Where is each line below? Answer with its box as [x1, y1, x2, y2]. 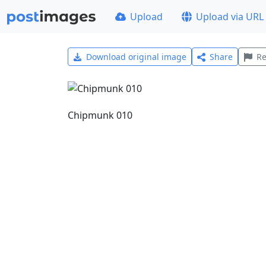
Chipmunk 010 [68, 108, 132, 122]
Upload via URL [196, 10, 264, 23]
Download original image [85, 51, 186, 62]
